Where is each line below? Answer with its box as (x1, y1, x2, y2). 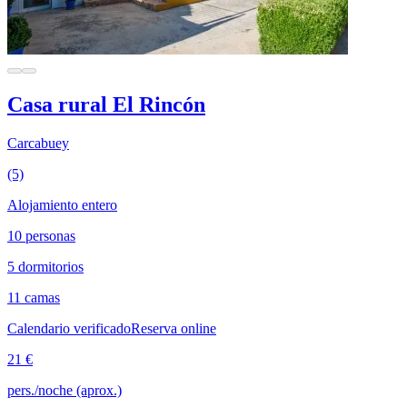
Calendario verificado (7, 320, 131, 336)
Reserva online (131, 320, 216, 336)
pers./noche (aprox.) (7, 382, 122, 398)
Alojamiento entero (7, 196, 117, 213)
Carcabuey (7, 134, 69, 151)
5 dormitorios (7, 258, 84, 274)
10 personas (7, 227, 75, 243)
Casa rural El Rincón (7, 92, 205, 116)
